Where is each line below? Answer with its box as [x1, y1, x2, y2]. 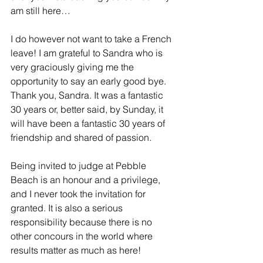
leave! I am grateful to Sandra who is [11, 46, 165, 59]
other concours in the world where [11, 230, 155, 242]
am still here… [11, 4, 70, 16]
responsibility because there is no [11, 215, 154, 228]
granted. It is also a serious [11, 201, 125, 214]
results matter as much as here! [11, 244, 141, 256]
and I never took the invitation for [11, 187, 148, 200]
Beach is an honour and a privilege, [11, 173, 163, 186]
